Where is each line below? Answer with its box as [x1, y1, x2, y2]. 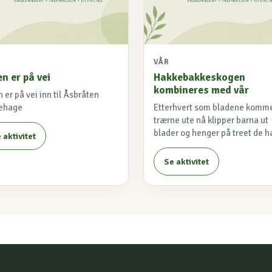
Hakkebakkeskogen [154, 70, 245, 84]
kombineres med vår [154, 83, 249, 97]
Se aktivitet [164, 156, 209, 167]
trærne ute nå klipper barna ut [154, 114, 268, 126]
